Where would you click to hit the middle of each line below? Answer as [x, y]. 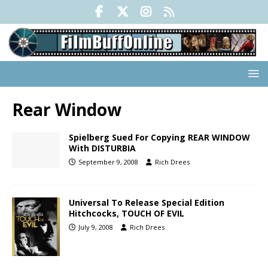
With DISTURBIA [102, 148]
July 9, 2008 [96, 227]
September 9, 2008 [108, 162]
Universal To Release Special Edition [147, 203]
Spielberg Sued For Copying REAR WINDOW [159, 138]
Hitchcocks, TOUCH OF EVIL [127, 214]
